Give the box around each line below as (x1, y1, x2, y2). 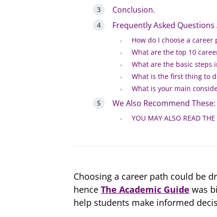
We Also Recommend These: (112, 98, 216, 109)
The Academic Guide (101, 184, 189, 196)
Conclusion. (112, 4, 155, 15)
